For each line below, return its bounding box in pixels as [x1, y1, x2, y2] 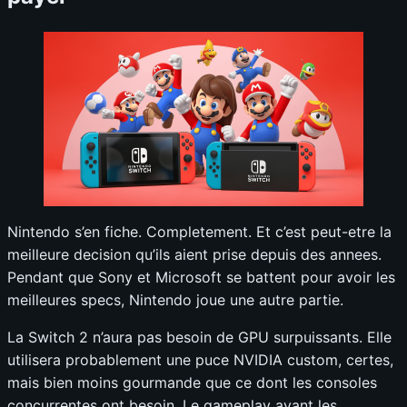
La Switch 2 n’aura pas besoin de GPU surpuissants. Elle [7, 328, 392, 347]
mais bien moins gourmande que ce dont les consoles [7, 373, 377, 392]
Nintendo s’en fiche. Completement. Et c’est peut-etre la [7, 223, 392, 242]
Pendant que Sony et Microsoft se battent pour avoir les [7, 268, 395, 287]
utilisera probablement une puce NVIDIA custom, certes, [7, 351, 393, 370]
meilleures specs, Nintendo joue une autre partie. [7, 291, 343, 310]
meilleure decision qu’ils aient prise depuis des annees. [7, 245, 382, 264]
